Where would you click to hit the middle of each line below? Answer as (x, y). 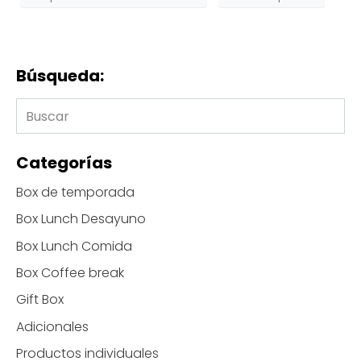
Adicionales (52, 326)
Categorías (64, 163)
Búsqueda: (60, 76)
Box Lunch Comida (74, 246)
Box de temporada (75, 193)
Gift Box (40, 300)
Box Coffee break (70, 273)
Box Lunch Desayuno (81, 219)
